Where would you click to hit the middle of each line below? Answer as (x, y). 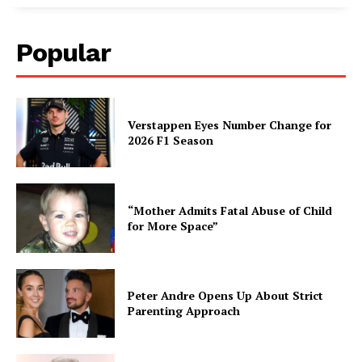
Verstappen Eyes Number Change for (230, 125)
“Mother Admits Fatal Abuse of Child (230, 210)
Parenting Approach (184, 311)
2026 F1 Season (171, 141)
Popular (63, 53)
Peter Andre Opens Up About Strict (226, 296)
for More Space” (173, 225)
